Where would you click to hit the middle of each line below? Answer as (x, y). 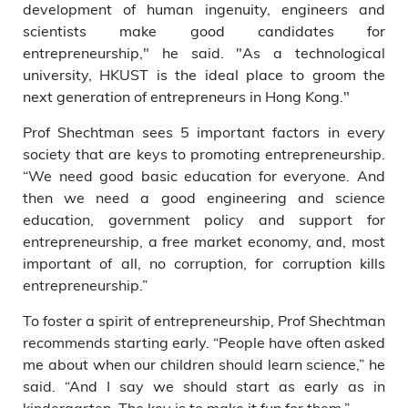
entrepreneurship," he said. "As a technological (204, 52)
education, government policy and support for (204, 219)
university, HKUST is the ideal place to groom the (204, 74)
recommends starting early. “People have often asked (204, 342)
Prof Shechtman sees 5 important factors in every (204, 132)
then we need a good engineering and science (204, 197)
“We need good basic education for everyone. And (204, 175)
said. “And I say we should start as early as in (204, 386)
